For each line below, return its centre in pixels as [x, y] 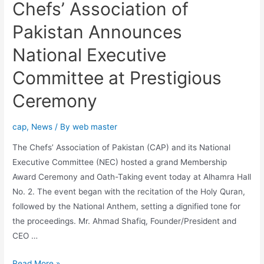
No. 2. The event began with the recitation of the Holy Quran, [129, 192]
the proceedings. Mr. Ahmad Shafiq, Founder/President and [125, 221]
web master [95, 126]
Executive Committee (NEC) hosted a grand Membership [120, 162]
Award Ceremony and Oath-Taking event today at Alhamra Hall [132, 177]
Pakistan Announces [98, 32]
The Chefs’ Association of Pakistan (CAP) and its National [122, 148]
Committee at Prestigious [117, 77]
